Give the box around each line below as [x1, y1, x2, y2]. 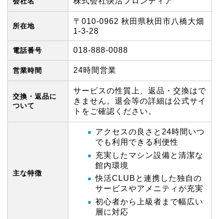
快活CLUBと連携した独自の [95, 174, 202, 183]
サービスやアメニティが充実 [95, 184, 203, 193]
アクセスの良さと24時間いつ [95, 128, 205, 136]
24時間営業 [73, 66, 116, 75]
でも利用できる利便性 [95, 138, 178, 147]
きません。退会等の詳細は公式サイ [73, 97, 206, 106]
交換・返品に [13, 92, 57, 101]
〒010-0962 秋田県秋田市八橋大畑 [73, 17, 204, 26]
